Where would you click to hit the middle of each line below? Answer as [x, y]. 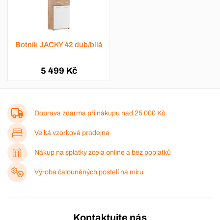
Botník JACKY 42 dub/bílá [59, 45]
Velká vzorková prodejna [72, 133]
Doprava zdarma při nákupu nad [84, 113]
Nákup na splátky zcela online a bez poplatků [103, 153]
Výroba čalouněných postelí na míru [89, 172]
